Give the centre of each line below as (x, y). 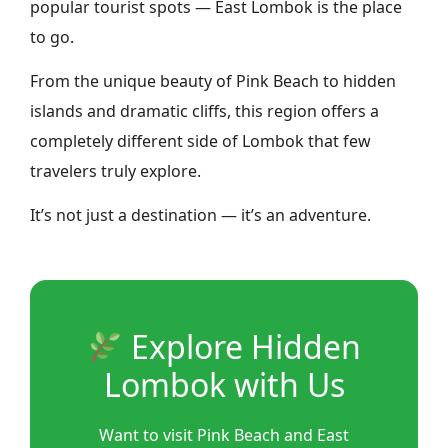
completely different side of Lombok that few (200, 141)
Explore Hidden (242, 347)
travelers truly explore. (115, 171)
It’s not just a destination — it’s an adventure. (200, 215)
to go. (52, 36)
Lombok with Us (224, 385)
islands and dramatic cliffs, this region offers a (204, 111)
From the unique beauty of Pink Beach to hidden (213, 81)
